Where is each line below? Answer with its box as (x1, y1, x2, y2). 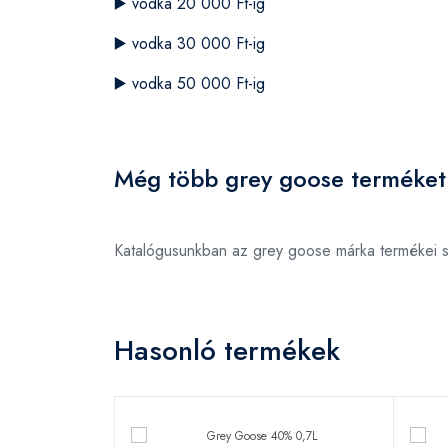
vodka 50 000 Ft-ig (132, 72, 265, 95)
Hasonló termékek (114, 330, 340, 371)
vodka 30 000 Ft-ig (132, 32, 265, 55)
